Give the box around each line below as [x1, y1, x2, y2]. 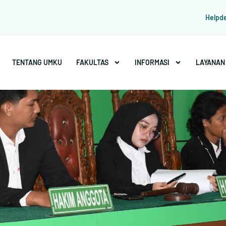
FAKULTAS [76, 58, 108, 67]
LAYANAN [196, 58, 225, 67]
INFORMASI [135, 58, 169, 67]
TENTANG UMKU [12, 58, 62, 67]
